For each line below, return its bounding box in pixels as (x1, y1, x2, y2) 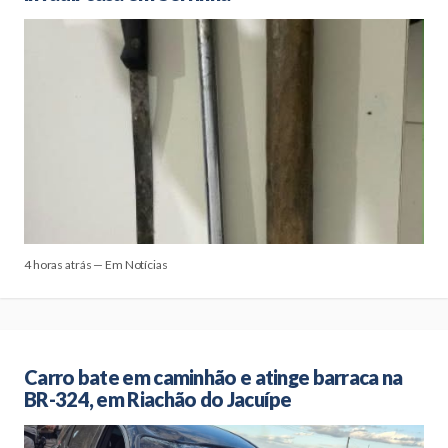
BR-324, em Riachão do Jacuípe (24, 387, 292, 411)
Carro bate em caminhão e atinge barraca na (24, 365, 403, 389)
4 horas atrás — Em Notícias (24, 257, 168, 272)
